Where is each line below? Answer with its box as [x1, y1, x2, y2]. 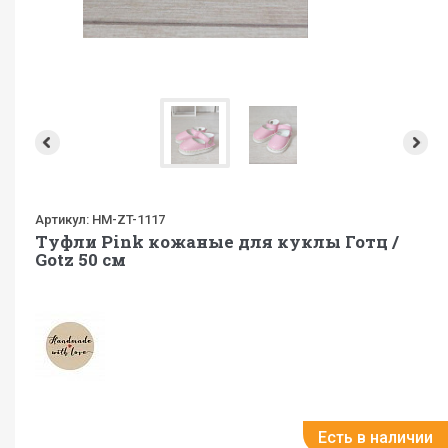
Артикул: [35, 212, 89, 227]
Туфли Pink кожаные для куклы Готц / [35, 230, 399, 253]
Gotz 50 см [35, 248, 126, 271]
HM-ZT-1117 [89, 212, 165, 227]
